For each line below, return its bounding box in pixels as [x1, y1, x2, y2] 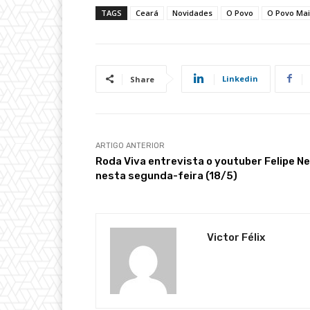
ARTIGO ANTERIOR [95, 140, 165, 150]
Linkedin [222, 73, 258, 84]
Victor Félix [207, 230, 265, 244]
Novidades [172, 7, 212, 18]
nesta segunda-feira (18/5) [95, 169, 237, 182]
